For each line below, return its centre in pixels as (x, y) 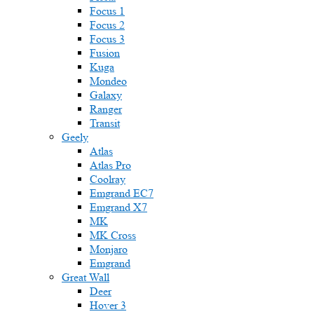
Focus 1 (107, 11)
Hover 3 (108, 305)
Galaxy (106, 95)
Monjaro (109, 249)
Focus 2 (107, 25)
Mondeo (108, 81)
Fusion (105, 53)
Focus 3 (107, 39)
